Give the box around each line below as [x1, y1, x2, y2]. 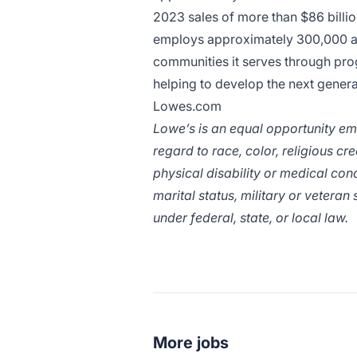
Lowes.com [153, 98, 222, 114]
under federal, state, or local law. [153, 210, 348, 226]
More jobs [153, 333, 229, 352]
